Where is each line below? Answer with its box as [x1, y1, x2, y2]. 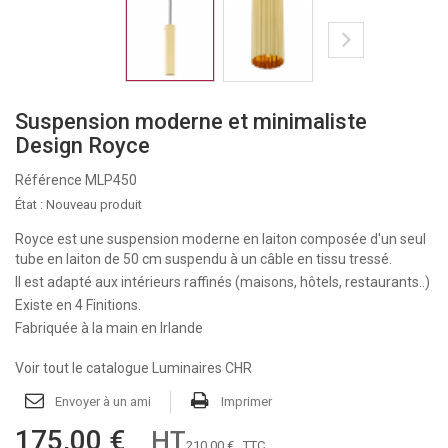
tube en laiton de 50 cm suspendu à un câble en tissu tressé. [15, 251, 392, 267]
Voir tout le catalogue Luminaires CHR [15, 360, 252, 376]
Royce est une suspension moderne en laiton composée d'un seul [15, 231, 426, 247]
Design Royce [15, 133, 150, 158]
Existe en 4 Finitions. [15, 297, 141, 313]
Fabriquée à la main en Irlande [15, 320, 203, 336]
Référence [15, 172, 82, 188]
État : [15, 197, 43, 212]
